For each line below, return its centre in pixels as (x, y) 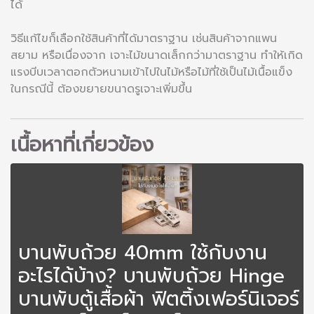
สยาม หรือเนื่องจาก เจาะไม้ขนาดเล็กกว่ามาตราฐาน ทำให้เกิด (157, 55)
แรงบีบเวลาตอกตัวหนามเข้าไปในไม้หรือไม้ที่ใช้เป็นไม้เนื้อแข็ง (151, 72)
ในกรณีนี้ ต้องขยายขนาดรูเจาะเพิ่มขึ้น (101, 89)
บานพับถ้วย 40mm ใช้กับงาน (143, 252)
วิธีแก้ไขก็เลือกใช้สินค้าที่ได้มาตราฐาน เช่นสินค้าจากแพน (144, 38)
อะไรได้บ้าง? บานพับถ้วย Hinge (151, 275)
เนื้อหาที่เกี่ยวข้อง (82, 144)
